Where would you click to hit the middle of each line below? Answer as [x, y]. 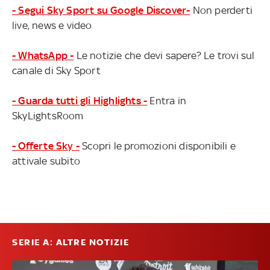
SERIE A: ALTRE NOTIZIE [71, 242]
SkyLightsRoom [48, 115]
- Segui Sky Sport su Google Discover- [101, 10]
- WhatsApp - [43, 55]
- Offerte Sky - [46, 146]
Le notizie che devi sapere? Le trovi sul [164, 55]
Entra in [167, 100]
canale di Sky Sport [56, 70]
